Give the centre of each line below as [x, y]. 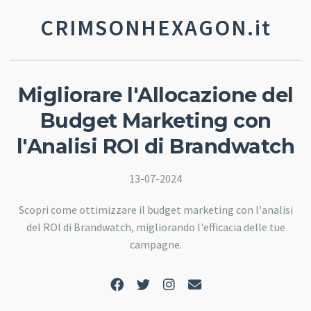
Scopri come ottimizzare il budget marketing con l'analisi [155, 209]
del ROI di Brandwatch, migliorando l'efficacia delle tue [155, 227]
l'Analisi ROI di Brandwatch [155, 146]
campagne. [155, 244]
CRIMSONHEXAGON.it [155, 28]
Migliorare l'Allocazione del [155, 95]
